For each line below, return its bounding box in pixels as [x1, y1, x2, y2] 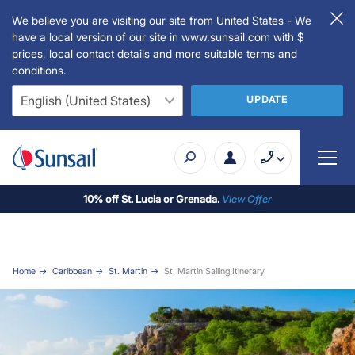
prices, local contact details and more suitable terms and [12, 47, 297, 60]
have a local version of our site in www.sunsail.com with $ [12, 30, 304, 44]
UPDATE [246, 93, 288, 105]
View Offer [222, 192, 272, 205]
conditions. [12, 63, 67, 77]
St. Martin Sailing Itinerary [163, 265, 265, 277]
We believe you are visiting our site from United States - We [12, 13, 311, 27]
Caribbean [52, 265, 92, 277]
